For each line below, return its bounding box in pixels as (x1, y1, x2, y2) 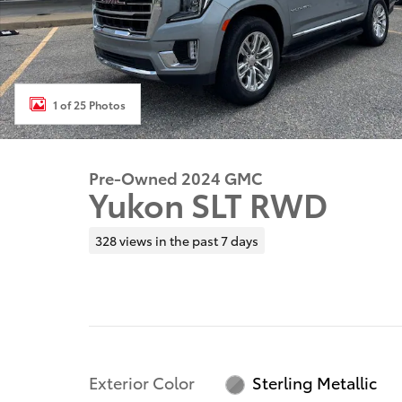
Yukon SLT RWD (89, 180, 328, 226)
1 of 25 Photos (53, 96, 126, 112)
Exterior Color (89, 370, 195, 393)
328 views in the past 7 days (94, 231, 258, 249)
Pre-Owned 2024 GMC (89, 166, 262, 188)
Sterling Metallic (252, 371, 378, 394)
